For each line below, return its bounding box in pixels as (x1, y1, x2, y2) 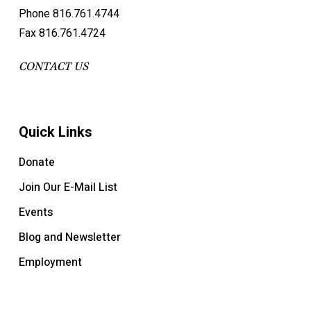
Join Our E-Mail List (18, 179, 117, 196)
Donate (18, 154, 55, 171)
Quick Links (18, 124, 92, 140)
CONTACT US (18, 60, 88, 74)
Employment (18, 254, 82, 271)
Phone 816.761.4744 (18, 6, 119, 22)
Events (18, 204, 53, 221)
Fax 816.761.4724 (18, 25, 106, 42)
